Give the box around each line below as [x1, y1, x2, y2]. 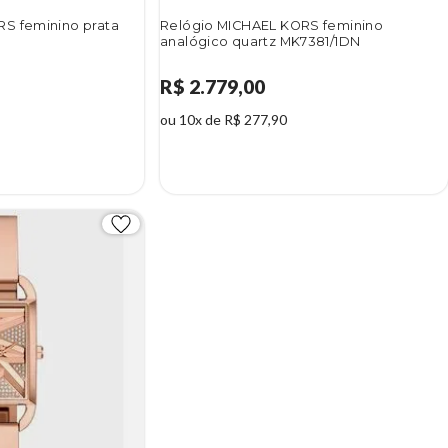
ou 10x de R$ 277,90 [160, 111, 287, 129]
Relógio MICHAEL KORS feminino [160, 18, 384, 34]
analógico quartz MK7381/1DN [160, 34, 361, 50]
